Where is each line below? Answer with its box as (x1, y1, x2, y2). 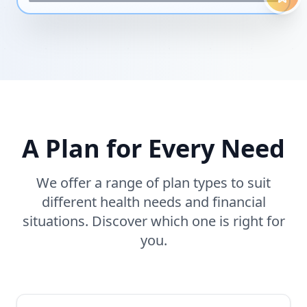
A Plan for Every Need (22, 132, 285, 165)
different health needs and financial (41, 193, 266, 211)
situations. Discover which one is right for (22, 212, 285, 230)
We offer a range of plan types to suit (36, 173, 271, 192)
